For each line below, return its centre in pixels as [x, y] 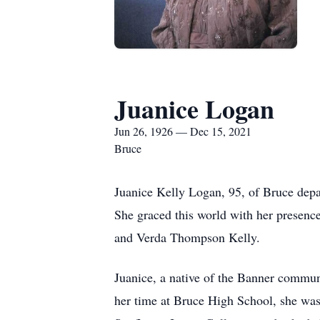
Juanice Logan [194, 109]
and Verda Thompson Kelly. [187, 237]
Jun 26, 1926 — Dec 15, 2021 [183, 131]
